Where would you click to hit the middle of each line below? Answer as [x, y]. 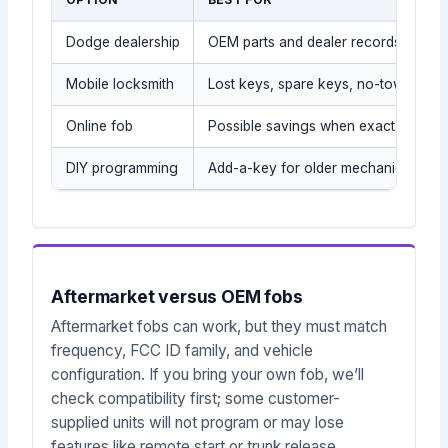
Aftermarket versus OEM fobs [177, 297]
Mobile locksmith [119, 83]
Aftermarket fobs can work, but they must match [219, 327]
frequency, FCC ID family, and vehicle [182, 351]
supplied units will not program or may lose [198, 423]
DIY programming [121, 167]
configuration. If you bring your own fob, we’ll [208, 375]
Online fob [99, 125]
